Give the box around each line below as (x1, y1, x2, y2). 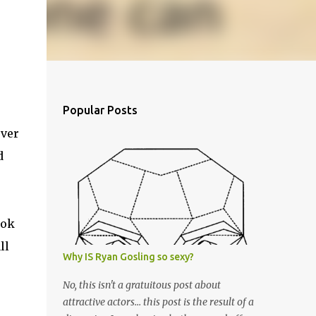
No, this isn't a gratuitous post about (62, 279, 221, 291)
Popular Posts (62, 104, 138, 116)
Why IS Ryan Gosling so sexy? (62, 251, 194, 262)
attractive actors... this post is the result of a (62, 296, 254, 308)
